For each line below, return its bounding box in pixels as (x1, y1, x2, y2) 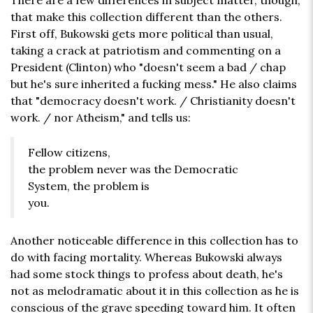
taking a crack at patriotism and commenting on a (10, 43, 281, 58)
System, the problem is (28, 179, 150, 194)
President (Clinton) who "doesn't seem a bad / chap (10, 60, 286, 75)
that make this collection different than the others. (10, 10, 282, 24)
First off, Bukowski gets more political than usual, (10, 27, 273, 41)
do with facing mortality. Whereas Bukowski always (10, 250, 282, 265)
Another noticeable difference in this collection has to (10, 233, 298, 248)
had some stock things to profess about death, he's (10, 267, 283, 282)
